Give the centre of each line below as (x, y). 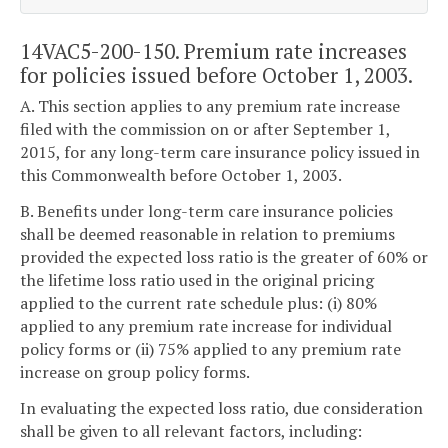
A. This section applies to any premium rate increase (210, 106)
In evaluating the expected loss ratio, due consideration (221, 407)
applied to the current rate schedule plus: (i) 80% (198, 302)
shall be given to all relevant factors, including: (191, 430)
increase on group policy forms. (135, 371)
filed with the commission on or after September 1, (205, 129)
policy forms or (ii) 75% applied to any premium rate (210, 348)
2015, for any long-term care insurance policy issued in (220, 152)
